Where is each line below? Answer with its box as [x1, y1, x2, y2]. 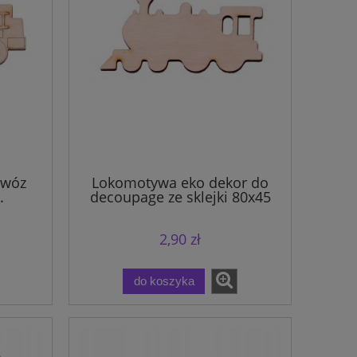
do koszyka [133, 274, 194, 288]
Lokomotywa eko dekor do [92, 173, 269, 193]
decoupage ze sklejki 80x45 [89, 187, 271, 207]
